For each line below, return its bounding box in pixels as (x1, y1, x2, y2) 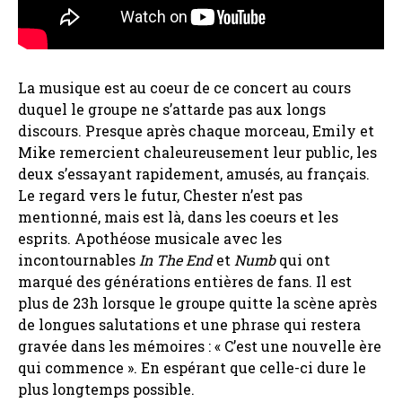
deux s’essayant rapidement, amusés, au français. (18, 164, 370, 184)
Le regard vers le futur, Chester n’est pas (18, 186, 302, 205)
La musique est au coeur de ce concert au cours (18, 78, 351, 98)
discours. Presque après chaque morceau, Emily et (18, 121, 374, 141)
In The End (139, 250, 216, 270)
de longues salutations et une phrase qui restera (18, 315, 361, 335)
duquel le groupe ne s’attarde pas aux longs (18, 100, 326, 119)
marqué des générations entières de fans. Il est (18, 272, 352, 292)
